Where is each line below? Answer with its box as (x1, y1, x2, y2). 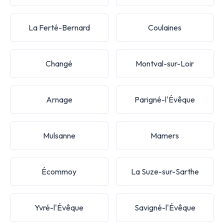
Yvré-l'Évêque (34, 202, 84, 212)
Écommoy (41, 166, 77, 176)
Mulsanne (42, 130, 75, 140)
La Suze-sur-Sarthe (130, 166, 199, 176)
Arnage (45, 94, 72, 104)
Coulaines (148, 22, 182, 32)
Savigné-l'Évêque (134, 202, 195, 212)
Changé (45, 58, 73, 68)
